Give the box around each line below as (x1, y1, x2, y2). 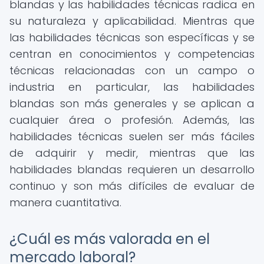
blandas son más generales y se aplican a (9, 96, 255, 111)
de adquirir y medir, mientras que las (9, 146, 255, 160)
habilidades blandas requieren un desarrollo (9, 162, 255, 177)
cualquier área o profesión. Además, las (9, 113, 255, 127)
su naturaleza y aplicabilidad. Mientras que (9, 14, 255, 28)
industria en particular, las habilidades (9, 80, 255, 94)
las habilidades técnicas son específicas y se (9, 30, 255, 45)
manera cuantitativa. (9, 195, 121, 210)
